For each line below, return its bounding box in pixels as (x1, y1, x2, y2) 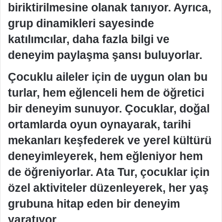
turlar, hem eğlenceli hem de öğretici (8, 86, 204, 99)
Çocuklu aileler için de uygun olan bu (8, 70, 208, 83)
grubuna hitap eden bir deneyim (8, 197, 180, 210)
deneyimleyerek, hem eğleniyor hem (8, 149, 203, 163)
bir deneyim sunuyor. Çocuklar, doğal (8, 102, 210, 115)
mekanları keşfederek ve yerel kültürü (8, 133, 212, 147)
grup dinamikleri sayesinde (8, 17, 154, 30)
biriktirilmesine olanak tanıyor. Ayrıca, (8, 1, 211, 14)
